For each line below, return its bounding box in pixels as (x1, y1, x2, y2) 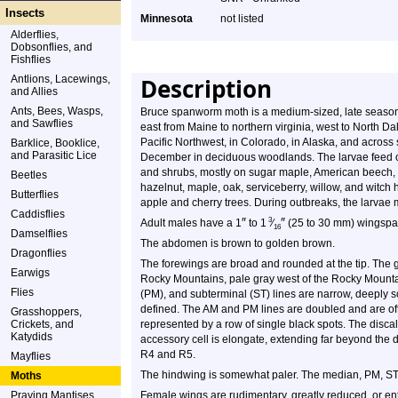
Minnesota (140, 12, 193, 25)
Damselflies (11, 227, 68, 240)
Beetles (11, 169, 47, 181)
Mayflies (11, 350, 51, 362)
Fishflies (11, 53, 51, 66)
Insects (5, 6, 44, 20)
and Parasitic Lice (11, 149, 97, 162)
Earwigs (11, 267, 50, 279)
